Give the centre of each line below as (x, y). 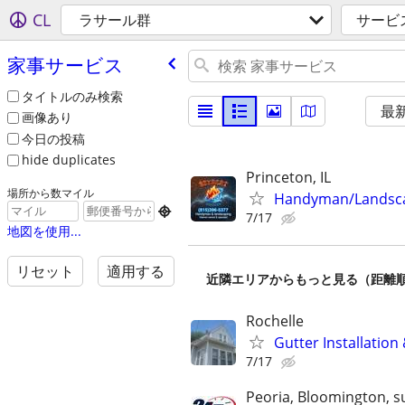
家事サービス (65, 65)
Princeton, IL (288, 177)
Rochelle (275, 321)
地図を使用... (44, 231)
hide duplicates (68, 160)
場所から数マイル (50, 193)
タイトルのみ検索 (72, 96)
